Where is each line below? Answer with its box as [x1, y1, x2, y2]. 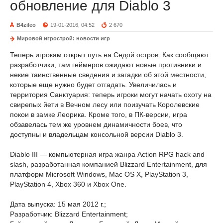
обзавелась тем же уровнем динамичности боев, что [10, 120, 182, 128]
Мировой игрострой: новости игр [17, 35, 110, 41]
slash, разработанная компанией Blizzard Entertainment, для [10, 160, 207, 168]
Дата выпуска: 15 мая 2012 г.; [10, 200, 106, 208]
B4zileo [16, 22, 36, 28]
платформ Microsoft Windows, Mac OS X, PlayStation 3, [10, 170, 188, 178]
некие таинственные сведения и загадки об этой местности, [10, 71, 206, 79]
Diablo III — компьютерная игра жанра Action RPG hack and [10, 150, 205, 158]
